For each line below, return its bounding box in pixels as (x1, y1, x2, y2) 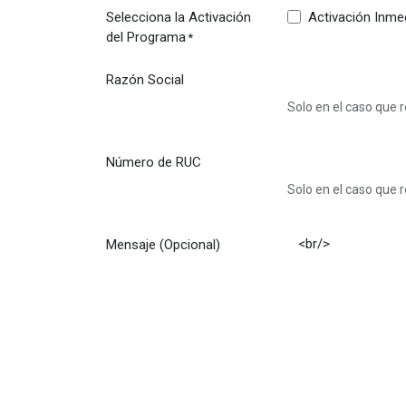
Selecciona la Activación (106, 8, 251, 25)
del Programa (106, 28, 186, 45)
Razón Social (106, 71, 184, 88)
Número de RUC (106, 153, 201, 170)
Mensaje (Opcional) (106, 236, 220, 253)
